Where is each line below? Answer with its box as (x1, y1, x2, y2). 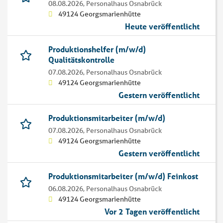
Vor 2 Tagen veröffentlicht (105, 206, 200, 217)
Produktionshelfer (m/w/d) (48, 44, 146, 55)
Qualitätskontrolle (48, 54, 114, 65)
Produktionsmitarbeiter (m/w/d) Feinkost (48, 171, 198, 182)
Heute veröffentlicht (125, 21, 200, 32)
